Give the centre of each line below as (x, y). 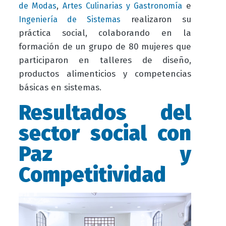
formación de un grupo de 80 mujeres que (105, 47)
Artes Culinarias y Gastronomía (122, 6)
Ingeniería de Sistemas (69, 20)
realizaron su (156, 20)
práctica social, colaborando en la (105, 33)
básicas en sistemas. (61, 88)
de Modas (37, 6)
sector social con (105, 134)
